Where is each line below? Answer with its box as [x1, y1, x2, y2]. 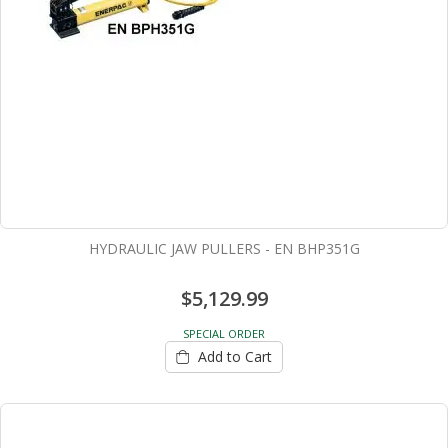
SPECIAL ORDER [183, 325, 265, 341]
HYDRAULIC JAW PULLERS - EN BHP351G [88, 238, 360, 258]
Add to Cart [198, 347, 272, 367]
